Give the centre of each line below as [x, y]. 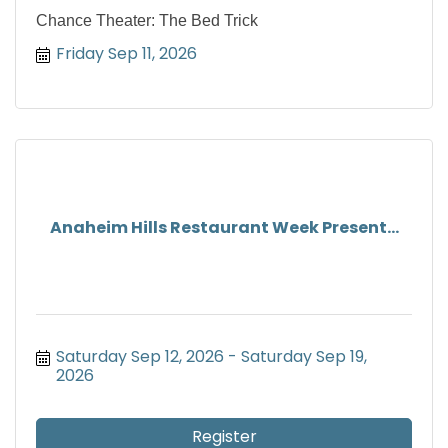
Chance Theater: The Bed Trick [147, 21]
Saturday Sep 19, [304, 357]
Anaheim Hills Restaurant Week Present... [224, 227]
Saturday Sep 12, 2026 [140, 357]
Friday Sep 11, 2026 [126, 54]
